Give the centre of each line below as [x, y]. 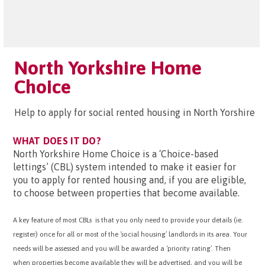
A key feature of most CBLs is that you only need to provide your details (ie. [128, 220]
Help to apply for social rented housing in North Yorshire [135, 112]
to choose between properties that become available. [126, 193]
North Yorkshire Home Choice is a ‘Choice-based [116, 154]
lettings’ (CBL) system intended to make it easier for [125, 167]
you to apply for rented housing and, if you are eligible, [130, 180]
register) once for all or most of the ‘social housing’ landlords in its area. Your [130, 234]
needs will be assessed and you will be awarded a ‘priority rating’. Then [122, 248]
